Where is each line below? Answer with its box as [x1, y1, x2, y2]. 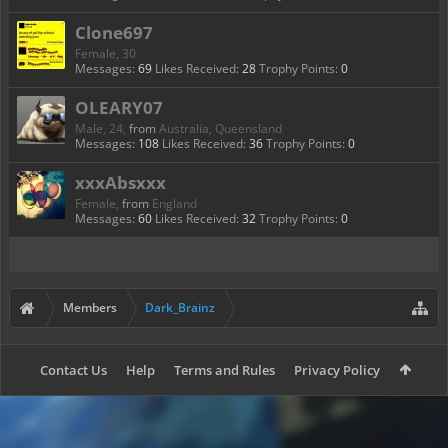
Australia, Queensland [159, 120, 282, 137]
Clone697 [75, 20, 153, 44]
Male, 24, [75, 120, 129, 137]
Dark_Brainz [145, 299, 215, 316]
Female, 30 [75, 45, 136, 62]
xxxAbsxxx [75, 170, 166, 194]
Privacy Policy [294, 361, 380, 379]
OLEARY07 [75, 95, 163, 119]
